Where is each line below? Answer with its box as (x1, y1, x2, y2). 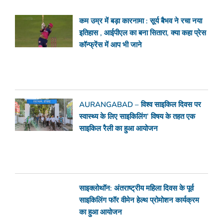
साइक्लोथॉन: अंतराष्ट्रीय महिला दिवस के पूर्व (79, 183, 194, 194)
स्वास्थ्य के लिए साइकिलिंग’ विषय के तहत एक (79, 111, 196, 121)
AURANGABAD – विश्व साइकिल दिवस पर (79, 99, 202, 110)
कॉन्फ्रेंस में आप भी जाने (79, 39, 142, 50)
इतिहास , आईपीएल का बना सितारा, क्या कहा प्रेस (79, 27, 207, 38)
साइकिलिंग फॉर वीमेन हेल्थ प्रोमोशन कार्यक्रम (79, 195, 200, 206)
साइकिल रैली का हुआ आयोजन (79, 123, 158, 133)
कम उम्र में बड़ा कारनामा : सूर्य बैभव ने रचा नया (79, 15, 203, 26)
